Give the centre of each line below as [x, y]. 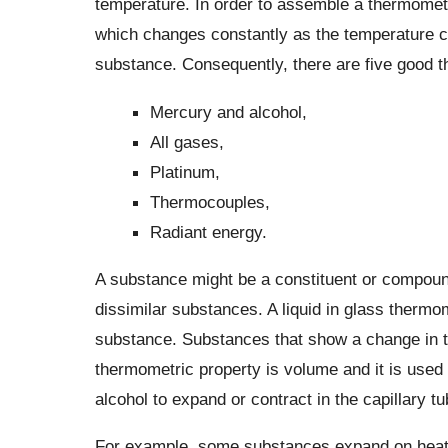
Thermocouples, [209, 201]
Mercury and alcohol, [228, 111]
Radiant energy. [208, 231]
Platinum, [184, 171]
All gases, [186, 141]
